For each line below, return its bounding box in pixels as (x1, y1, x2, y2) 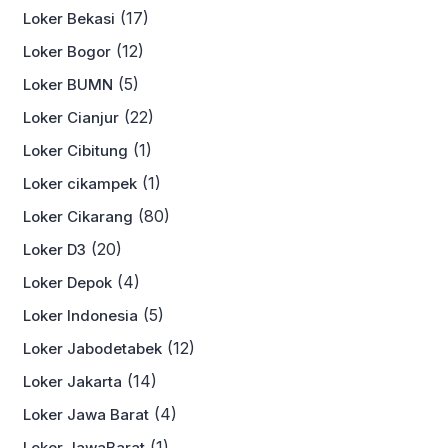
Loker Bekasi (23, 9, 115, 29)
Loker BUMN (23, 75, 113, 95)
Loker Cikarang (23, 207, 133, 227)
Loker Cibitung (23, 141, 128, 161)
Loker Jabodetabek (23, 339, 162, 359)
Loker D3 (23, 240, 86, 260)
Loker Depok (23, 273, 112, 293)
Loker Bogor (23, 42, 111, 62)
